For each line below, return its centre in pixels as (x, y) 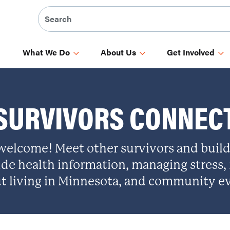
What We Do (46, 52)
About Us (118, 52)
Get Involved (191, 52)
